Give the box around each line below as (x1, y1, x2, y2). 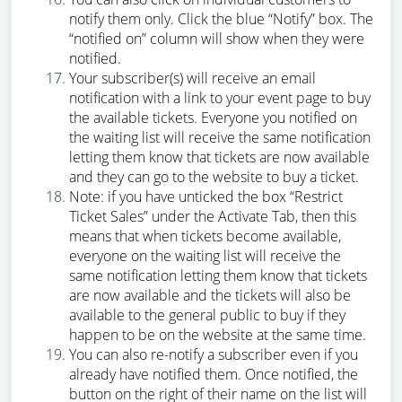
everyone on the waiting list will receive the (69, 246, 341, 267)
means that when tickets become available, (69, 226, 341, 247)
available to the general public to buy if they (69, 305, 345, 326)
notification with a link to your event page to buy (69, 88, 371, 109)
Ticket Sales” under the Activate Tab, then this (69, 206, 356, 227)
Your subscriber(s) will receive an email (69, 68, 316, 89)
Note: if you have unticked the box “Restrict (69, 187, 343, 207)
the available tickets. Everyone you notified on (69, 108, 357, 128)
